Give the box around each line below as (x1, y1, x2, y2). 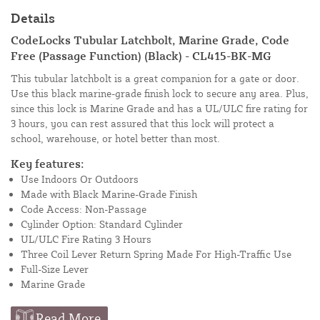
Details (11, 9, 55, 26)
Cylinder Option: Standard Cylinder (21, 217, 183, 230)
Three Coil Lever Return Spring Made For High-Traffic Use (21, 247, 291, 260)
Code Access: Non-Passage (21, 202, 146, 215)
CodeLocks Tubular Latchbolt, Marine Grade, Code (11, 32, 289, 47)
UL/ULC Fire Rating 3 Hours (21, 232, 151, 245)
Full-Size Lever (21, 262, 89, 275)
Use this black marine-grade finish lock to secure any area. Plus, (11, 86, 309, 99)
